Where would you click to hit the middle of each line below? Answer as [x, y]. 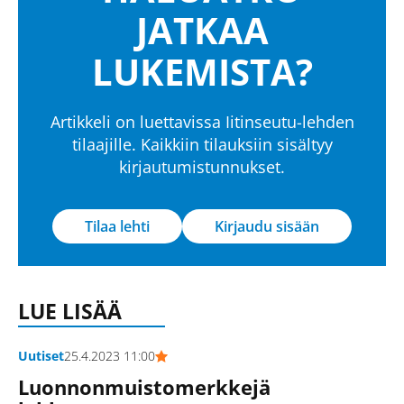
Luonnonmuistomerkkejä [144, 386]
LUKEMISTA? [202, 72]
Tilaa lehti [117, 227]
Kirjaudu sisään [267, 227]
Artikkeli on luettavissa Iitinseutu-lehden [202, 122]
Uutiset [41, 356]
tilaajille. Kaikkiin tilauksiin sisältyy [202, 145]
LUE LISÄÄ [70, 312]
